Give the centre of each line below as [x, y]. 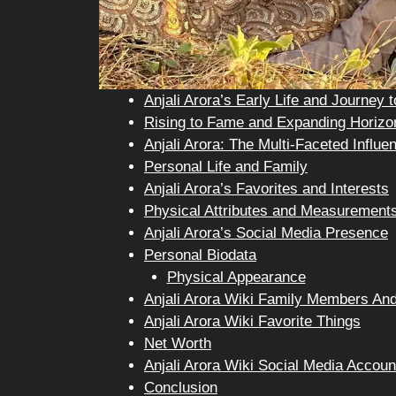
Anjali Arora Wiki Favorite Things [252, 321]
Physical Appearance [236, 277]
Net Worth [178, 343]
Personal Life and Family [226, 166]
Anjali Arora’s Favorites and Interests [267, 188]
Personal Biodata [200, 255]
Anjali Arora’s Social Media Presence [266, 232]
